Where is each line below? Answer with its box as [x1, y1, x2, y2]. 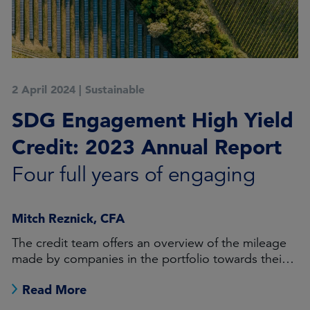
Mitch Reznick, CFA [12, 210, 125, 226]
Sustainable [85, 82, 145, 96]
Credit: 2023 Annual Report [12, 134, 289, 160]
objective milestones [12, 267, 127, 282]
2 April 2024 [12, 82, 76, 96]
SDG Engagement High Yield [12, 107, 294, 133]
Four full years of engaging [12, 162, 255, 188]
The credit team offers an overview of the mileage [12, 235, 287, 250]
